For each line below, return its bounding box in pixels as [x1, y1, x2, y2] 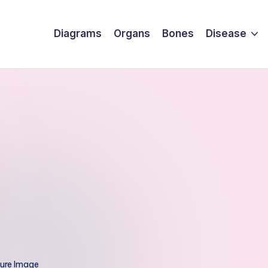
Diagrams [53, 28, 102, 40]
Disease [205, 28, 246, 40]
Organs [113, 28, 150, 40]
